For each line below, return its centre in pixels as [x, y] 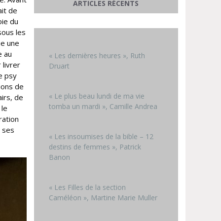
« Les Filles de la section [87, 187]
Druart [59, 66]
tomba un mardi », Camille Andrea [103, 106]
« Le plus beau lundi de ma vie [96, 96]
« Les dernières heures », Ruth [97, 55]
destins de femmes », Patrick [95, 147]
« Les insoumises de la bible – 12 [101, 136]
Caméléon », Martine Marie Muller [103, 197]
